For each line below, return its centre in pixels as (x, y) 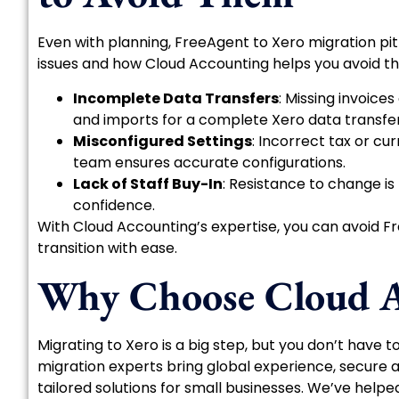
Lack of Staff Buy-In (148, 183)
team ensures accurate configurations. (209, 162)
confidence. (114, 205)
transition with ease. (107, 248)
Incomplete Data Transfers (176, 98)
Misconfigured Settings (163, 141)
